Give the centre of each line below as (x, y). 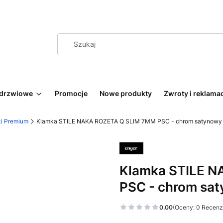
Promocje (71, 93)
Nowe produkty (126, 93)
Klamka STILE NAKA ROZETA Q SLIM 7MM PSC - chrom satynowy (129, 121)
